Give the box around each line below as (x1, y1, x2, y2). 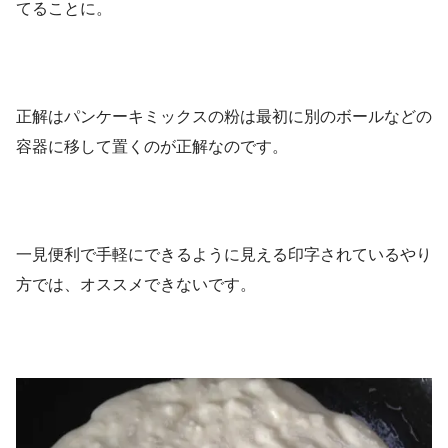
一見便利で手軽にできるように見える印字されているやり (16, 245, 432, 263)
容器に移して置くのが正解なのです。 (16, 137, 288, 155)
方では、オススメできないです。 (16, 275, 256, 293)
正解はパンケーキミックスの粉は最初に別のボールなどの (16, 107, 432, 125)
